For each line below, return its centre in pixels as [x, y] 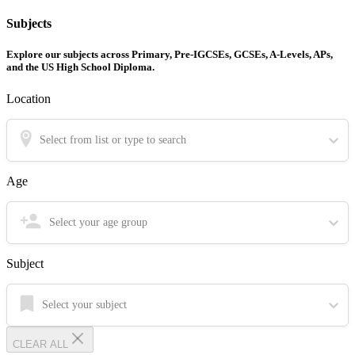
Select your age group [98, 222]
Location [29, 98]
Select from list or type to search [113, 139]
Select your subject [84, 304]
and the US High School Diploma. [80, 67]
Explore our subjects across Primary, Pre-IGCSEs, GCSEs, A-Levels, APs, [170, 55]
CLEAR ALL [40, 344]
